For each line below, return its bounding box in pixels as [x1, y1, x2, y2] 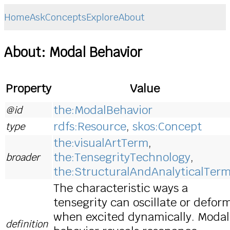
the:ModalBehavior [53, 102, 152, 117]
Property [6, 81, 51, 95]
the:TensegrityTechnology [53, 149, 190, 164]
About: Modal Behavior [4, 43, 142, 61]
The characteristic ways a [53, 180, 188, 195]
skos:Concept [132, 119, 202, 133]
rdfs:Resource [53, 119, 126, 133]
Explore [86, 11, 119, 24]
